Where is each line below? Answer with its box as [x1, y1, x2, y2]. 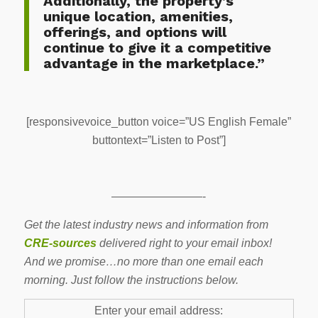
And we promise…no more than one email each [23, 255, 263, 268]
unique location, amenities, [43, 7, 233, 25]
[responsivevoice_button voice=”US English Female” [26, 115, 292, 128]
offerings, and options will [43, 23, 226, 40]
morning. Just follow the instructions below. [23, 273, 238, 286]
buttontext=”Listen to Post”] [92, 133, 226, 146]
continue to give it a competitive [43, 38, 271, 56]
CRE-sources [23, 236, 97, 249]
